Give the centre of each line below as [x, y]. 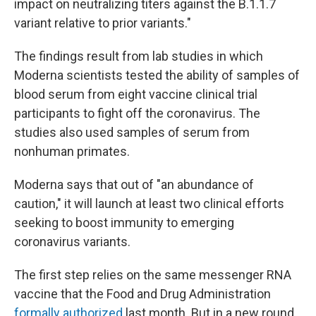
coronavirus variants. [72, 241]
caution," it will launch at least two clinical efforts [149, 203]
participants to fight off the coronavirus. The [137, 113]
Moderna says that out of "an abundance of [134, 184]
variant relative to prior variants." [103, 23]
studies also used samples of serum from [132, 132]
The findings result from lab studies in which [139, 56]
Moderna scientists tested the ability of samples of [157, 75]
